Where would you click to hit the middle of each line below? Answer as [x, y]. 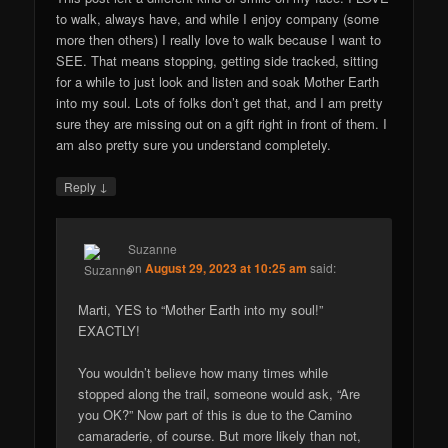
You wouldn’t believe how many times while [203, 373]
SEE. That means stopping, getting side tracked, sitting [217, 60]
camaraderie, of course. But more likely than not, [220, 436]
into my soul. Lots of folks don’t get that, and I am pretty [220, 102]
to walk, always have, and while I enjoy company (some [218, 18]
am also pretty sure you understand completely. [194, 144]
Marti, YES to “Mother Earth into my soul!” [201, 310]
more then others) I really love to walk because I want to [219, 39]
